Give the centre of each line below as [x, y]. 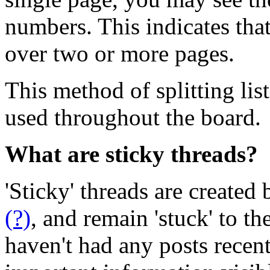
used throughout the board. [133, 117]
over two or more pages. [120, 53]
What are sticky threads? [131, 154]
